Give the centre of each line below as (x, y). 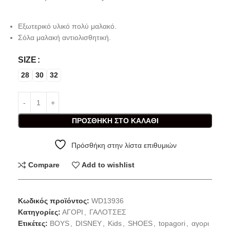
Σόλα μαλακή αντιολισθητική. (64, 37)
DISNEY (89, 223)
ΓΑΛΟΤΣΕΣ (108, 212)
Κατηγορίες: (39, 212)
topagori (172, 223)
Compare (44, 165)
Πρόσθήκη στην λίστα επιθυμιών (124, 145)
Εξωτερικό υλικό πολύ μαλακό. (67, 26)
